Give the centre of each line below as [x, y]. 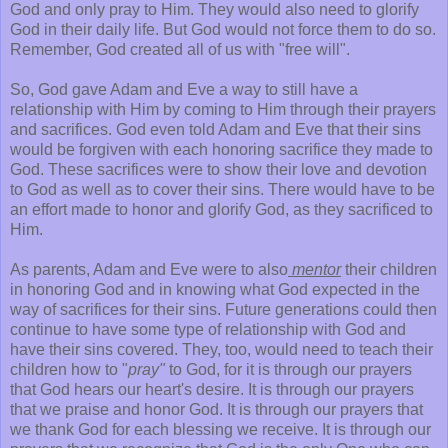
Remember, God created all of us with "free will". [180, 49]
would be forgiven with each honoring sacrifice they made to [221, 149]
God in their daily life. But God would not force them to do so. [223, 29]
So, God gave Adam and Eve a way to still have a [184, 89]
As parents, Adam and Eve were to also [149, 269]
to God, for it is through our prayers [288, 369]
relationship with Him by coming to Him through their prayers [223, 109]
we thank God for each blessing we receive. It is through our [220, 429]
